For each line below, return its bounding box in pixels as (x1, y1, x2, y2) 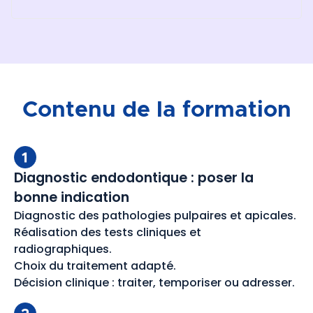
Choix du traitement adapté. (14, 257, 176, 274)
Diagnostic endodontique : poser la (14, 168, 254, 187)
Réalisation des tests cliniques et (14, 224, 201, 240)
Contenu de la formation (22, 99, 291, 122)
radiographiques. (14, 240, 112, 257)
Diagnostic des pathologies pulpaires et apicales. (14, 207, 296, 224)
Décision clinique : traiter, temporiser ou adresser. (14, 274, 295, 291)
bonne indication (14, 187, 129, 207)
